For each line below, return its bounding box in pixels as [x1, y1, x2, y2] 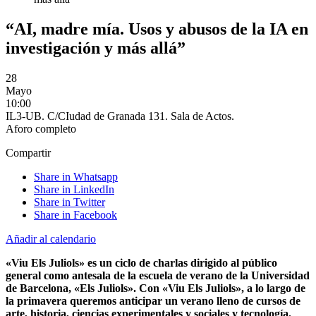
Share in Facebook [34, 208, 117, 221]
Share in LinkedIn [34, 183, 114, 195]
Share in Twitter [34, 195, 105, 208]
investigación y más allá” [6, 38, 186, 57]
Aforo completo [6, 122, 76, 135]
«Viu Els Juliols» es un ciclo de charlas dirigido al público [6, 256, 277, 269]
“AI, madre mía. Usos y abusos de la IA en [6, 19, 308, 38]
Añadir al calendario [6, 232, 96, 245]
